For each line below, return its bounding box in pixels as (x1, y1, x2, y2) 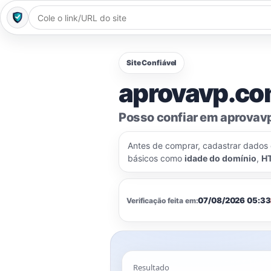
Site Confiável (126, 58, 177, 67)
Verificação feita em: (126, 195, 198, 205)
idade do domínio (184, 153, 256, 163)
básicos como (128, 153, 184, 163)
